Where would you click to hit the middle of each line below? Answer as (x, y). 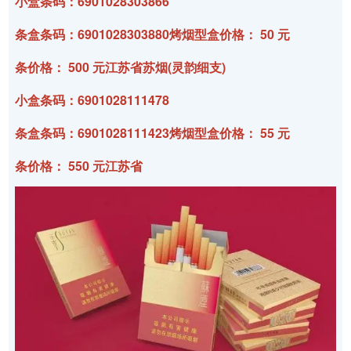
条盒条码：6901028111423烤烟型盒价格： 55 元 (153, 132)
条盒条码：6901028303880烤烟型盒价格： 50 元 (153, 34)
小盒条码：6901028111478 (92, 100)
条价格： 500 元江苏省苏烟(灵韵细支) (121, 67)
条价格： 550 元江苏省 (79, 165)
